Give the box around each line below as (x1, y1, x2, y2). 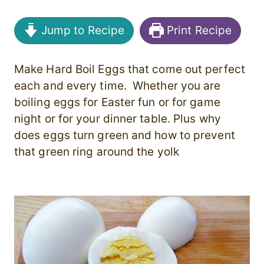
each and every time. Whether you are (14, 79, 221, 93)
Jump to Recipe (38, 24, 125, 38)
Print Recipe (163, 24, 232, 38)
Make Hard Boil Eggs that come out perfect (14, 62, 245, 77)
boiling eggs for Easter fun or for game (14, 95, 220, 110)
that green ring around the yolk (14, 145, 179, 159)
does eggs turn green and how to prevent (14, 128, 235, 143)
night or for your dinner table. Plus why (14, 112, 221, 126)
